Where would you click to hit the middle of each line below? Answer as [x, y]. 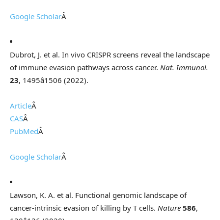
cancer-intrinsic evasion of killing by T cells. [84, 208]
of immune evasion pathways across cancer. [85, 68]
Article [21, 106]
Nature [169, 208]
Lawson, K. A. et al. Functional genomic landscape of [98, 195]
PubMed [24, 131]
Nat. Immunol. [184, 68]
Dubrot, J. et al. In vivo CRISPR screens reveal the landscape [110, 55]
